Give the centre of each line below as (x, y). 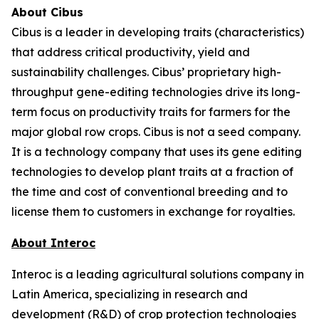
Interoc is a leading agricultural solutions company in (158, 274)
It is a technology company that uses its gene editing (157, 152)
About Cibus (47, 12)
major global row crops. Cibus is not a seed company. (156, 132)
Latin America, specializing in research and (130, 294)
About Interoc (53, 243)
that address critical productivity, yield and (131, 52)
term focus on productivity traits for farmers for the (151, 112)
